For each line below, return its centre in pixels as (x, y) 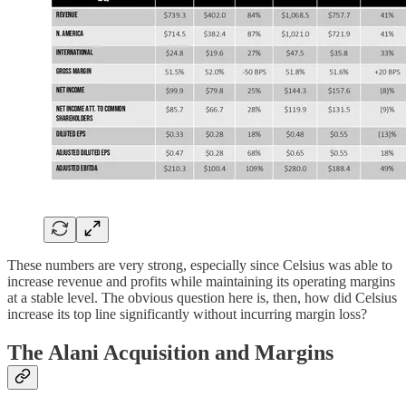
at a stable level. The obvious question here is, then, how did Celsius (202, 298)
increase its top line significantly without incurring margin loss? (187, 314)
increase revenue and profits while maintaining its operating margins (201, 282)
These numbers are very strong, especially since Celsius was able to (200, 266)
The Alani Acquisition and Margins (170, 353)
